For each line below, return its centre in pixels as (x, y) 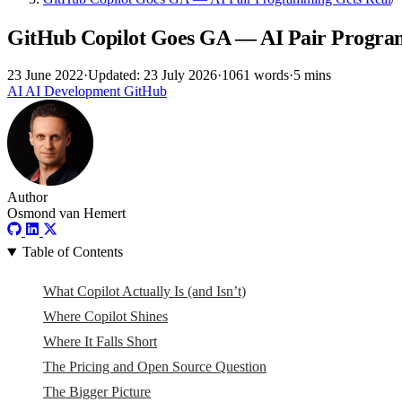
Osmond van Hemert (66, 214)
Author (27, 197)
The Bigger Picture (97, 392)
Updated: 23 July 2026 (153, 75)
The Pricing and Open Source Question (155, 367)
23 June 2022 (45, 75)
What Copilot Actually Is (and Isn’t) (144, 292)
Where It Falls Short (100, 342)
